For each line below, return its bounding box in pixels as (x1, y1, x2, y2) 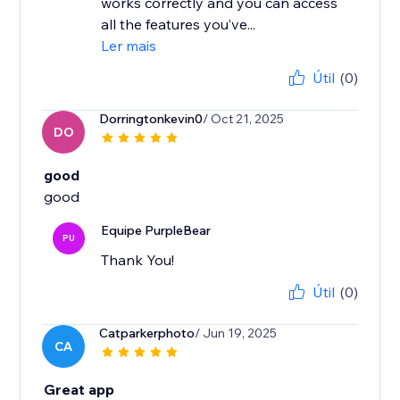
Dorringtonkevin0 (99, 111, 204, 128)
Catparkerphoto (99, 325, 196, 342)
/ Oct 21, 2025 (203, 111, 285, 128)
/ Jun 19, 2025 (195, 325, 278, 342)
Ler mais (101, 37, 157, 55)
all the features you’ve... (101, 15, 256, 34)
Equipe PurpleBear (101, 222, 212, 239)
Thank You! (101, 251, 175, 270)
